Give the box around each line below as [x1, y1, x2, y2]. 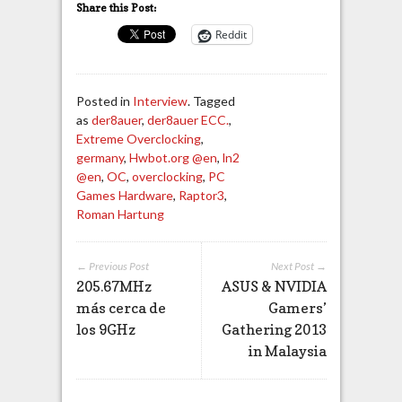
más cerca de [75, 299, 166, 318]
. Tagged [187, 93, 235, 109]
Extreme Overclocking [75, 131, 201, 147]
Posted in [75, 93, 133, 109]
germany [75, 150, 124, 166]
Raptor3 [178, 188, 224, 204]
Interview [132, 93, 188, 109]
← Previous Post [75, 259, 149, 274]
